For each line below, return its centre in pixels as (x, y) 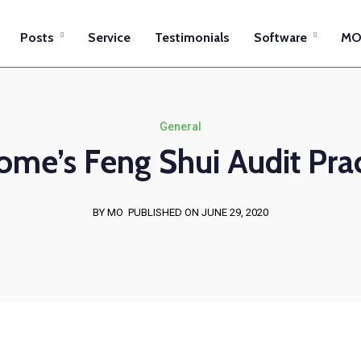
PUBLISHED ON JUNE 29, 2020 (198, 212)
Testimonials (192, 37)
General (180, 127)
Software (280, 37)
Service (109, 37)
